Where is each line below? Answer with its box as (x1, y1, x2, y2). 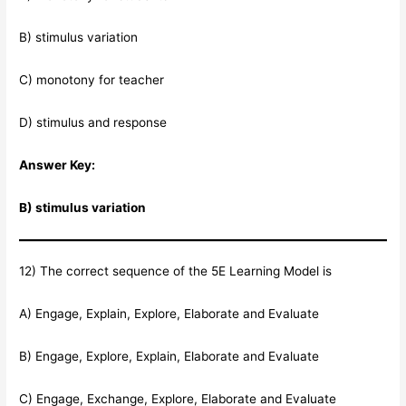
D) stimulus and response (19, 115, 168, 130)
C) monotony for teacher (19, 72, 165, 88)
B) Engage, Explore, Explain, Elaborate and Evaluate (19, 349, 320, 364)
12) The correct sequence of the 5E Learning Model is (19, 264, 333, 279)
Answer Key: (19, 158, 96, 172)
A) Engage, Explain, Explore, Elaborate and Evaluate (19, 306, 320, 322)
